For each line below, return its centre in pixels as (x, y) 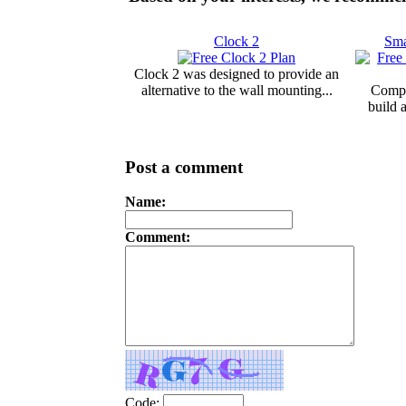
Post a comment (184, 167)
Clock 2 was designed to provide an (237, 73)
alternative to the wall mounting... (237, 90)
